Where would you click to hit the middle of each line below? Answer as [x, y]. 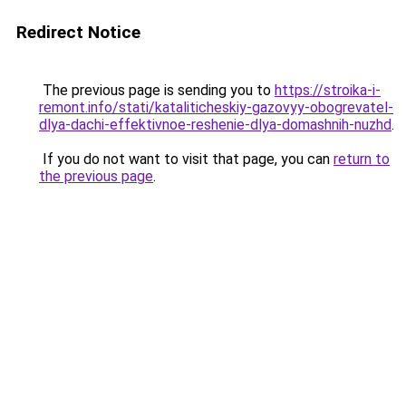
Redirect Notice [78, 32]
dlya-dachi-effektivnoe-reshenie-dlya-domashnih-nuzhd [215, 125]
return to [362, 159]
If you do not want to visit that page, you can [186, 159]
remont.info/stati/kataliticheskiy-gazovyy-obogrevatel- [216, 107]
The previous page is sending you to [157, 90]
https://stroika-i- [328, 90]
